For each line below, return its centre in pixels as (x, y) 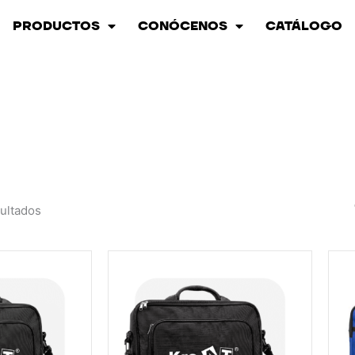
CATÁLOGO (304, 26)
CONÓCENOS (183, 26)
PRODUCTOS (56, 26)
